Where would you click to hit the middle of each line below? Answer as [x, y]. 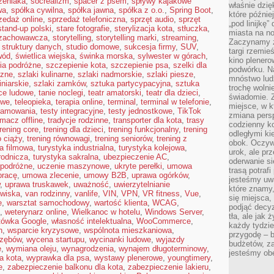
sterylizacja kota [143, 28]
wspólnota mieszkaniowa [128, 230]
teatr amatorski [115, 93]
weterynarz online [36, 212]
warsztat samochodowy [48, 203]
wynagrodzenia [87, 249]
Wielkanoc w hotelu [106, 212]
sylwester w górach [172, 56]
